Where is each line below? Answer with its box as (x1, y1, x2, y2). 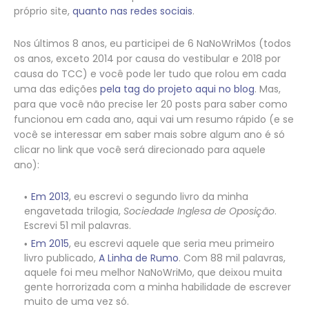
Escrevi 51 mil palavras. (24, 219, 131, 233)
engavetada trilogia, (24, 204, 123, 219)
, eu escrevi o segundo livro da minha (69, 190, 248, 204)
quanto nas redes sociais (72, 4, 192, 19)
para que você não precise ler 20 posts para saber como (14, 97, 288, 112)
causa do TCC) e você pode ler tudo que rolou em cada (14, 67, 286, 81)
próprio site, (14, 4, 72, 19)
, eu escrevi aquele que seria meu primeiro (69, 237, 275, 251)
